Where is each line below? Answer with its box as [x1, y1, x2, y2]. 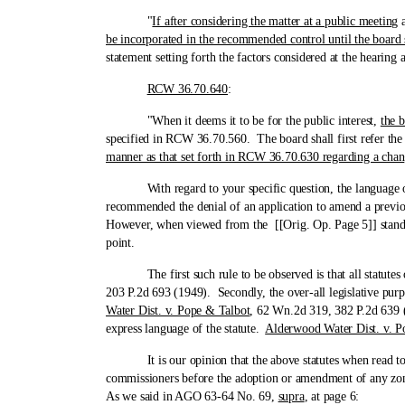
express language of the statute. [106, 322, 266, 335]
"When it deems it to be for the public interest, [106, 114, 381, 127]
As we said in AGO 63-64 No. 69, [106, 390, 278, 403]
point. [106, 236, 135, 250]
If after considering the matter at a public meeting [152, 14, 399, 28]
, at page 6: [304, 390, 360, 403]
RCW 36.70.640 [146, 82, 229, 96]
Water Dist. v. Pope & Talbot [106, 304, 250, 317]
